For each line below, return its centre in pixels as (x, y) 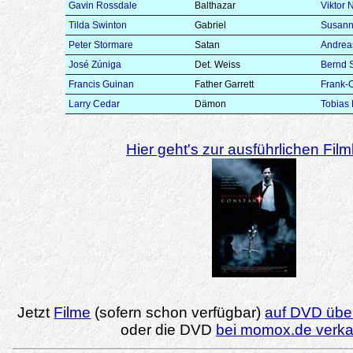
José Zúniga (95, 64)
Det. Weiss (218, 64)
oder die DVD (168, 329)
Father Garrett (225, 84)
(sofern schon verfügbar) (178, 312)
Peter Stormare (101, 45)
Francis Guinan (102, 84)
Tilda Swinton (98, 25)
